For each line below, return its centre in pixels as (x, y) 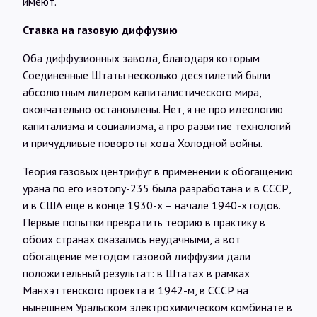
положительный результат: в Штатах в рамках (136, 273)
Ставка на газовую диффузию (100, 29)
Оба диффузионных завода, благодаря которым (141, 58)
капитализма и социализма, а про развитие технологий (157, 126)
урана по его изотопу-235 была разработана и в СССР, (157, 188)
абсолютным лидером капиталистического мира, (142, 92)
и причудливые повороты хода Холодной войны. (143, 143)
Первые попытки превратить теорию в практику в (144, 222)
